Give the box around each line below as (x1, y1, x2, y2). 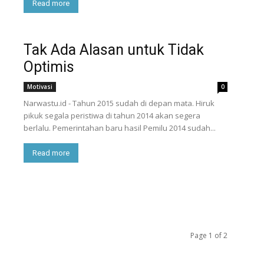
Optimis (24, 58, 74, 75)
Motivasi (27, 82, 52, 91)
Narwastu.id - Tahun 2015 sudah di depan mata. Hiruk (24, 98, 214, 108)
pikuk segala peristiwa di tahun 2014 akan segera (24, 110, 200, 121)
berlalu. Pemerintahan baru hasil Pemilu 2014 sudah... (24, 123, 216, 133)
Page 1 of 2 (190, 230, 227, 240)
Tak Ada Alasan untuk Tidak (24, 41, 204, 58)
